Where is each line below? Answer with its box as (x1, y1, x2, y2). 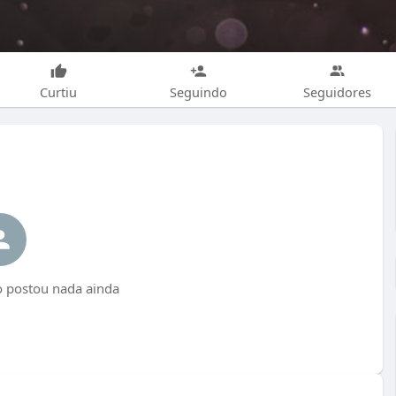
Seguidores (303, 82, 372, 101)
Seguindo (169, 82, 227, 101)
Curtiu (40, 82, 78, 101)
